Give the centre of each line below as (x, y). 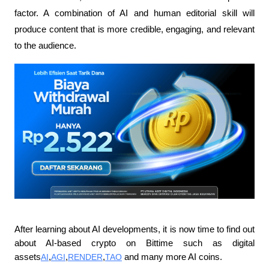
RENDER (85, 257)
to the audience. (45, 46)
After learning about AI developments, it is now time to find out (134, 230)
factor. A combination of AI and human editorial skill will (134, 14)
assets (28, 257)
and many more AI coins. (172, 257)
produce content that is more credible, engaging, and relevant (134, 30)
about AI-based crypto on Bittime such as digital (134, 243)
